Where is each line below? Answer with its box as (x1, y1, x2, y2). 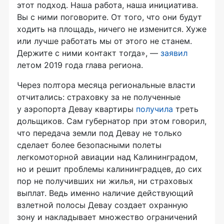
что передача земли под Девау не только (17, 128, 182, 138)
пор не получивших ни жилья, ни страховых (17, 176, 193, 186)
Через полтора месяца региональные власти (17, 80, 195, 90)
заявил (160, 48, 187, 58)
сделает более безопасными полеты (17, 140, 161, 150)
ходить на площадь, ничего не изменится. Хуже (17, 24, 206, 34)
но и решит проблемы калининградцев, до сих (17, 164, 202, 174)
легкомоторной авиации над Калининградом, (17, 152, 197, 162)
